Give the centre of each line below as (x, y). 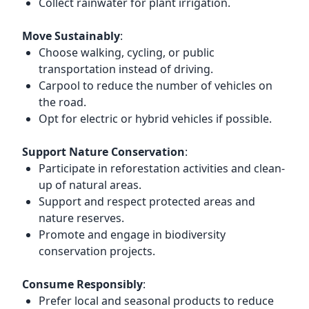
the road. (62, 102)
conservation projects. (97, 251)
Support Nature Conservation (103, 152)
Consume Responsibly (82, 284)
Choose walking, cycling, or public (127, 52)
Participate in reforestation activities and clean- (162, 168)
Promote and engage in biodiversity (132, 235)
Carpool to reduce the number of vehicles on (156, 86)
